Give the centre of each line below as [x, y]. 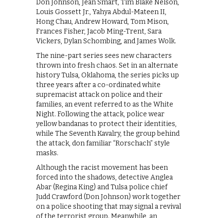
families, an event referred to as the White [105, 105]
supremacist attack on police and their [99, 95]
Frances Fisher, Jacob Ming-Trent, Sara [99, 32]
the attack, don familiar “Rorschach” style [103, 144]
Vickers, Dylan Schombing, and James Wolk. [106, 41]
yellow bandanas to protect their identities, [106, 124]
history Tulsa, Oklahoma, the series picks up [108, 75]
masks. [47, 153]
